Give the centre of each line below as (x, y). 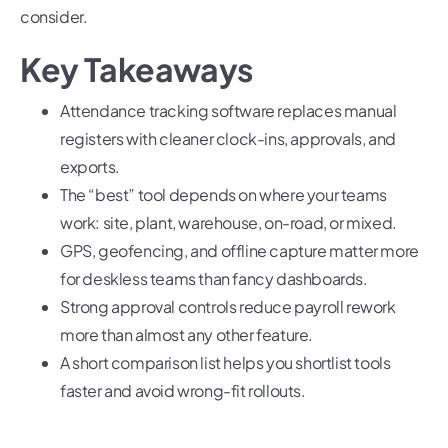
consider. (54, 17)
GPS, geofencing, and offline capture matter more (239, 251)
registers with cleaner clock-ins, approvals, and (228, 139)
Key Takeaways (136, 69)
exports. (90, 167)
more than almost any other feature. (187, 335)
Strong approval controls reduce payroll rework (228, 307)
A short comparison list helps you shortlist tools (225, 363)
